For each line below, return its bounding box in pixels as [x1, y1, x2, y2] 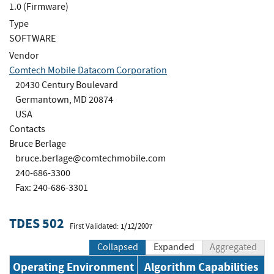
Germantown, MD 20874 [15, 93, 113, 106]
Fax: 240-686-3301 [15, 181, 88, 194]
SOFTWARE [9, 32, 56, 45]
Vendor [9, 49, 39, 62]
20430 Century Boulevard [15, 78, 118, 91]
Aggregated [210, 241, 257, 254]
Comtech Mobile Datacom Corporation [9, 64, 167, 76]
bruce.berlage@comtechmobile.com [15, 152, 166, 165]
